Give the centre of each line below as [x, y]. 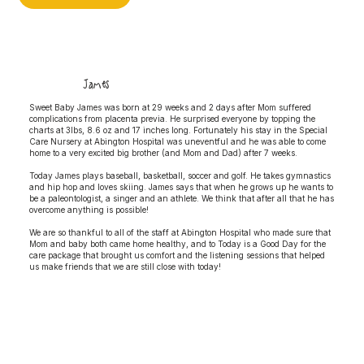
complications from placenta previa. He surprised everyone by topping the [172, 118]
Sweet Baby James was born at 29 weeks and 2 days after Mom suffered [170, 107]
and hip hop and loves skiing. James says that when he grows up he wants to [181, 186]
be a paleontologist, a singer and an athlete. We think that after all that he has [181, 198]
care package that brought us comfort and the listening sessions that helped [177, 255]
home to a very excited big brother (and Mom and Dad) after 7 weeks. [163, 152]
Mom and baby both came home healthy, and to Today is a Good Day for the [177, 243]
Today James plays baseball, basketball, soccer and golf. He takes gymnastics [180, 175]
